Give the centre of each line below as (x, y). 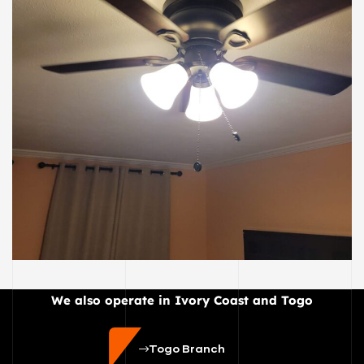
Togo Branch (187, 349)
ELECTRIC (81, 188)
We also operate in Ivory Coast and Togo (182, 300)
